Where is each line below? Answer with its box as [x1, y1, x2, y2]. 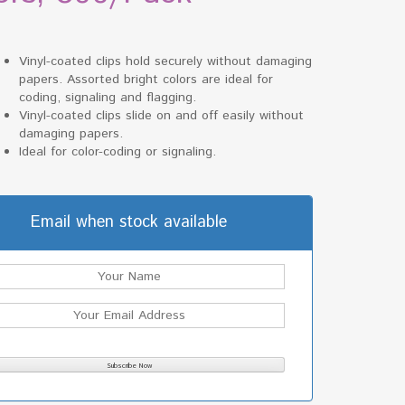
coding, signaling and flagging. [19, 88, 197, 107]
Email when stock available [31, 210, 228, 234]
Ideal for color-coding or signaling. [19, 142, 217, 161]
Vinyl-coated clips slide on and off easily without [19, 106, 305, 125]
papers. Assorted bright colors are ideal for [19, 70, 274, 89]
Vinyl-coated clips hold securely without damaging [19, 52, 313, 71]
